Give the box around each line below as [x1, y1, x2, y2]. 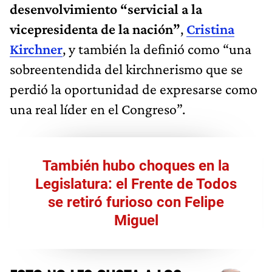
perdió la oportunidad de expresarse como [10, 80, 257, 97]
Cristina [186, 20, 234, 37]
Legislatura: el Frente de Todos [35, 175, 237, 192]
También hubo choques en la [42, 157, 229, 174]
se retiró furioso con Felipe [48, 193, 224, 211]
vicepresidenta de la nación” [10, 20, 180, 37]
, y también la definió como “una [63, 40, 251, 57]
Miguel [114, 211, 158, 229]
